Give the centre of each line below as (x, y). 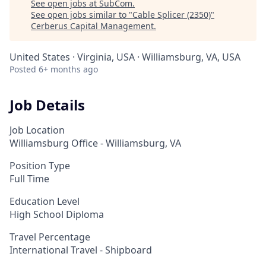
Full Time (29, 178)
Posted (23, 69)
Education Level (45, 201)
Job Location (37, 130)
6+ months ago (68, 69)
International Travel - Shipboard (81, 250)
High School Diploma (57, 214)
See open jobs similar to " (82, 15)
